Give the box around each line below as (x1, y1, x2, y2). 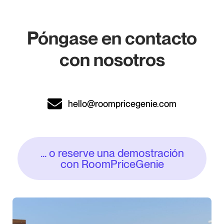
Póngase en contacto (27, 27, 197, 49)
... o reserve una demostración (40, 146, 184, 159)
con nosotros (59, 48, 165, 70)
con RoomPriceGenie (60, 157, 164, 170)
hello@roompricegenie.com (68, 98, 177, 109)
